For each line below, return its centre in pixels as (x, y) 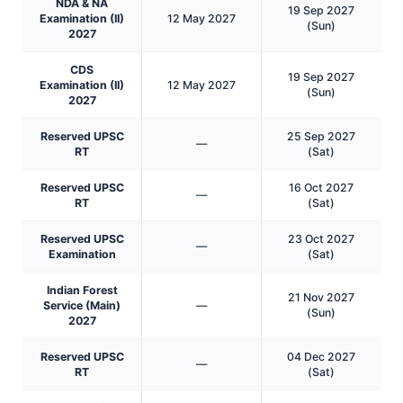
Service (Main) (82, 305)
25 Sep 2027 (321, 136)
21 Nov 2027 (321, 297)
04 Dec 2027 (321, 356)
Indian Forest (82, 290)
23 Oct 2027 (321, 238)
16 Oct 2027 (321, 187)
